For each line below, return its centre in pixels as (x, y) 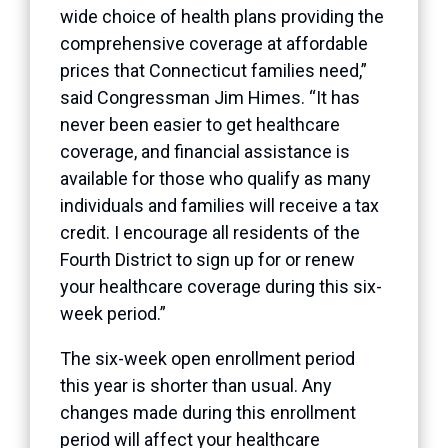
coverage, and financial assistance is (205, 151)
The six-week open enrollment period (207, 358)
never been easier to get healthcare (200, 124)
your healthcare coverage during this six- (221, 286)
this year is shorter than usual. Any (196, 385)
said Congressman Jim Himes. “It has (210, 97)
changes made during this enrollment (208, 412)
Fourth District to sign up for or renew (207, 259)
